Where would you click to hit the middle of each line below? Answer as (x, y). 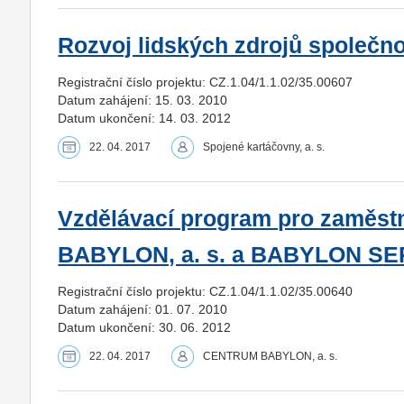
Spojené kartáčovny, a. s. (264, 147)
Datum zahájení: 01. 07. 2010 (143, 309)
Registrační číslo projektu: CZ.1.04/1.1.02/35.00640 (206, 291)
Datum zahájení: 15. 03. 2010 (143, 100)
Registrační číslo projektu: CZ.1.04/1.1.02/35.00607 (206, 82)
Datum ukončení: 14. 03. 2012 (145, 118)
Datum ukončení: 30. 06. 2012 (145, 327)
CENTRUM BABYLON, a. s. (271, 356)
